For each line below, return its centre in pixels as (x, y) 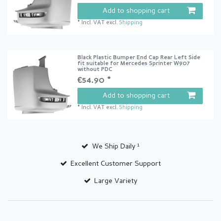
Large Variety (116, 181)
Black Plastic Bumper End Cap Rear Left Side (139, 58)
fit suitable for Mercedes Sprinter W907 (134, 64)
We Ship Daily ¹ (116, 147)
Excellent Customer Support (116, 164)
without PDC (95, 70)
